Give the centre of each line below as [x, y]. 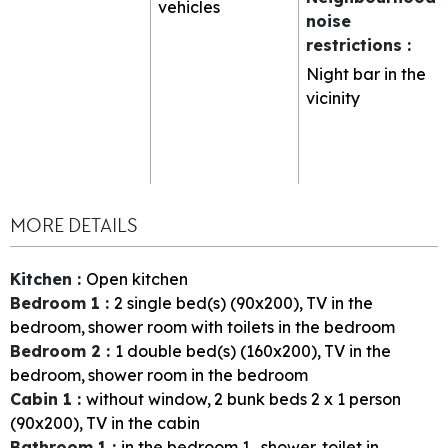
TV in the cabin [143, 423]
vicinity [333, 97]
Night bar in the [366, 73]
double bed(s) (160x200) [222, 351]
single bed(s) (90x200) [213, 303]
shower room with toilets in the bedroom [241, 327]
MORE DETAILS [73, 226]
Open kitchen [137, 279]
